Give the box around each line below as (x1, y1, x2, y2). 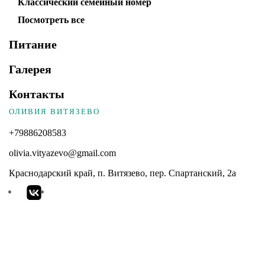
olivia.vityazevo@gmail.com (9, 148, 116, 158)
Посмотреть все (18, 15, 85, 25)
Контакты (9, 88, 64, 101)
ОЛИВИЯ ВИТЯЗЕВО (9, 107, 100, 116)
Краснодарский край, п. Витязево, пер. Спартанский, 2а (9, 168, 236, 178)
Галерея (9, 63, 51, 76)
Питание (9, 38, 57, 51)
